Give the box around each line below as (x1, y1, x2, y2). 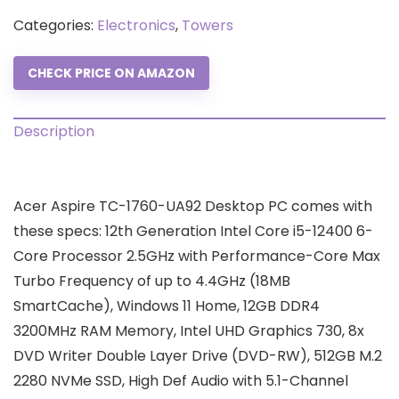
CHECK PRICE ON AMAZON (28, 64, 195, 83)
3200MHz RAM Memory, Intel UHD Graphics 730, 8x (13, 321, 364, 342)
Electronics (97, 15, 175, 37)
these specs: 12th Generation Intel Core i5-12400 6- (13, 221, 373, 242)
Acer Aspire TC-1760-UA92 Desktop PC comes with (13, 196, 372, 217)
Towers (182, 15, 233, 37)
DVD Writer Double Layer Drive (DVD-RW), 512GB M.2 (13, 346, 382, 367)
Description (13, 121, 94, 142)
